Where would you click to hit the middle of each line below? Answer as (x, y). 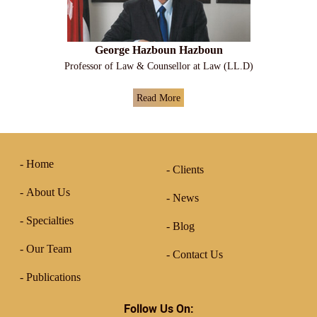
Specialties (50, 220)
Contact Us (197, 254)
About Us (48, 192)
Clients (188, 169)
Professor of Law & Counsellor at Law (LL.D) (158, 65)
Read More (158, 97)
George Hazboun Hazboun (158, 50)
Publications (53, 277)
